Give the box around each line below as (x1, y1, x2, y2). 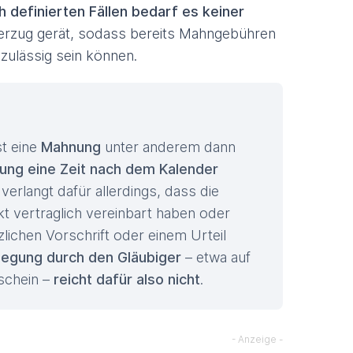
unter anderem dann (101, 139, 236, 155)
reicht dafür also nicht (54, 271, 200, 288)
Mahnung (41, 139, 101, 155)
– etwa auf (181, 249, 251, 266)
